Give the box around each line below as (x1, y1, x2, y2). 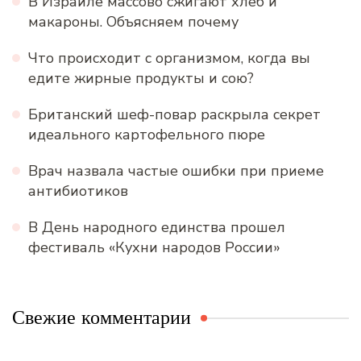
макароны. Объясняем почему (28, 12, 239, 32)
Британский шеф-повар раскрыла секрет (28, 105, 321, 125)
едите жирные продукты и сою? (28, 68, 254, 89)
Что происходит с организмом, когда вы (28, 48, 310, 68)
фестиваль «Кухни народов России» (28, 238, 280, 258)
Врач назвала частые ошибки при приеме (28, 161, 324, 181)
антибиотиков (28, 181, 128, 201)
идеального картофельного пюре (28, 125, 265, 145)
